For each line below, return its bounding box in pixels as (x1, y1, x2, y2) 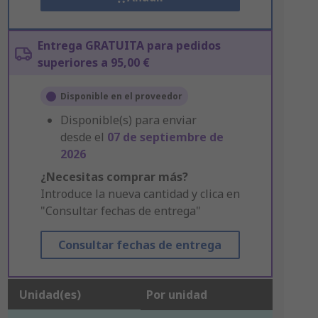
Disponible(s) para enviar (60, 112, 197, 128)
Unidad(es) (18, 287, 81, 302)
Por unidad (146, 287, 207, 302)
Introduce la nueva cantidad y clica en (40, 186, 240, 202)
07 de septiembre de (106, 129, 224, 145)
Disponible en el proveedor (60, 90, 182, 102)
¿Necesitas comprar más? (40, 169, 188, 185)
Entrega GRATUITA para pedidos (37, 38, 221, 53)
